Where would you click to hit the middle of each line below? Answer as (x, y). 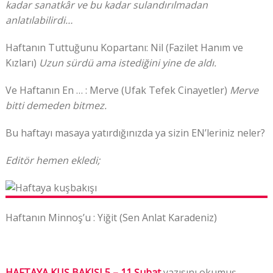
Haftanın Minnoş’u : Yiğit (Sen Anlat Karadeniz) (111, 218)
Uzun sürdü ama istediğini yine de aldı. (127, 63)
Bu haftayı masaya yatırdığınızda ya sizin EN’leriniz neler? (135, 133)
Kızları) (22, 63)
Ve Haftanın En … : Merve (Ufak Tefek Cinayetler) (117, 90)
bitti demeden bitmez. (56, 106)
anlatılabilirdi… (39, 20)
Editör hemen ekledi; (52, 161)
